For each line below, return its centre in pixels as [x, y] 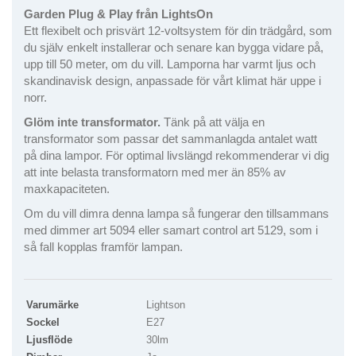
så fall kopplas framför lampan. [103, 247]
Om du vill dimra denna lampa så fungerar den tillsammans [176, 214]
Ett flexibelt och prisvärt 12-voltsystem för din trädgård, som [178, 31]
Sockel [43, 323]
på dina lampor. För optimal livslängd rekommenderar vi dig [176, 156]
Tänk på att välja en [213, 122]
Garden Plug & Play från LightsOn [118, 14]
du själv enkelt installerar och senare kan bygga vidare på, [174, 48]
